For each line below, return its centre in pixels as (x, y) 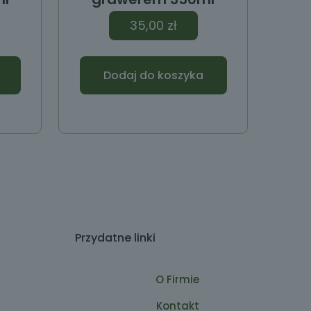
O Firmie (178, 280)
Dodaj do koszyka (153, 76)
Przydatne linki (115, 238)
